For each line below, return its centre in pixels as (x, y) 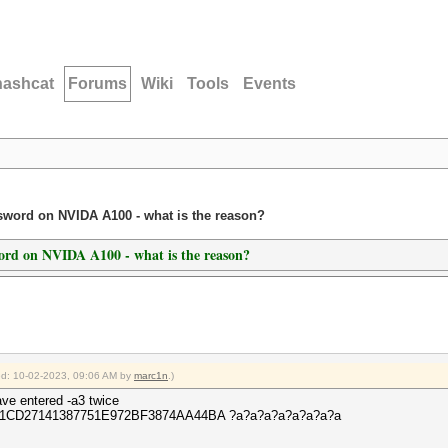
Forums (97, 83)
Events (269, 83)
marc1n (151, 375)
